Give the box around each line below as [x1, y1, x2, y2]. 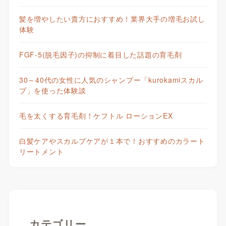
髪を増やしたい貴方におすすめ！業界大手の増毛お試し [19, 14, 205, 24]
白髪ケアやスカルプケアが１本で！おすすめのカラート [19, 136, 205, 146]
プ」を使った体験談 [19, 85, 86, 96]
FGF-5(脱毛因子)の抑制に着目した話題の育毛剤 [19, 49, 182, 60]
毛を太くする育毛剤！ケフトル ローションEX [19, 110, 173, 121]
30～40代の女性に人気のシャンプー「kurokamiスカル [19, 75, 203, 85]
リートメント [19, 146, 64, 157]
